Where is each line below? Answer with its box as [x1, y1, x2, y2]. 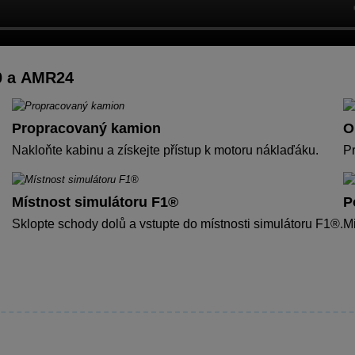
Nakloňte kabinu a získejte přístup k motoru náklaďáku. [12, 143, 319, 157]
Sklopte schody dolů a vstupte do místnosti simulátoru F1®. [12, 216, 343, 231]
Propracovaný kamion [12, 120, 161, 136]
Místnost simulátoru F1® [12, 193, 178, 210]
